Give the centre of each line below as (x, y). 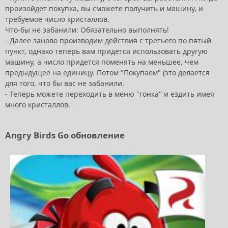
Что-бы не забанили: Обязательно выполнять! (87, 30)
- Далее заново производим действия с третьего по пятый (108, 41)
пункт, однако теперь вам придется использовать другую (106, 51)
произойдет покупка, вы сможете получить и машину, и (104, 9)
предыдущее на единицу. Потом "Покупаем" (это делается (107, 73)
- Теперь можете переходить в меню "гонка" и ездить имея (110, 94)
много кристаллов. (39, 105)
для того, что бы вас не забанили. (65, 83)
